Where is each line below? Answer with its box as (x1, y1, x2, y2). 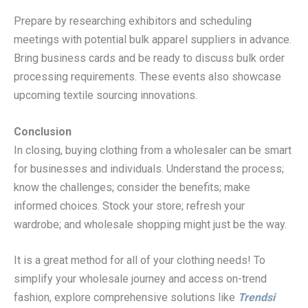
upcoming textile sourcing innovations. (14, 89, 197, 102)
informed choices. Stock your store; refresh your (14, 199, 245, 212)
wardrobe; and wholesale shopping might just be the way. (14, 217, 287, 231)
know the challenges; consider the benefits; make (14, 180, 250, 194)
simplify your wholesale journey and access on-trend (14, 272, 267, 286)
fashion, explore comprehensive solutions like (14, 291, 238, 305)
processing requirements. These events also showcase (14, 70, 281, 84)
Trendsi (238, 291, 275, 305)
